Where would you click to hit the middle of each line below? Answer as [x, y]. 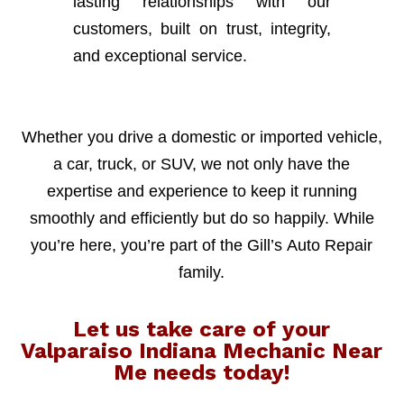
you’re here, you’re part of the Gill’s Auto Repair [202, 245]
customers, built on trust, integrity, [202, 28]
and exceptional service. [160, 55]
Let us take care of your [202, 329]
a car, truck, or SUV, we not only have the [202, 164]
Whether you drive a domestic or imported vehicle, [202, 137]
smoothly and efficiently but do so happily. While [202, 218]
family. [202, 272]
